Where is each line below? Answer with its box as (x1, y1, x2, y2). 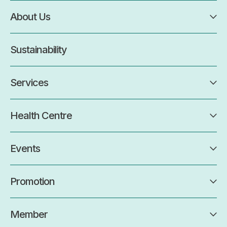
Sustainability (10, 44, 67, 56)
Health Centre (10, 109, 72, 122)
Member (10, 208, 48, 221)
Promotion (10, 175, 55, 188)
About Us (10, 11, 50, 23)
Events (10, 142, 40, 155)
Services (10, 77, 48, 89)
